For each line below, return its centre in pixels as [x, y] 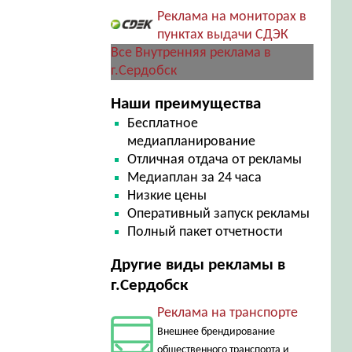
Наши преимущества [185, 104]
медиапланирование [192, 142]
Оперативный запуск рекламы [219, 214]
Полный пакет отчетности [205, 232]
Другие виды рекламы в [198, 265]
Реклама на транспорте [227, 313]
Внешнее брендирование [216, 332]
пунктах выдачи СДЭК [222, 35]
